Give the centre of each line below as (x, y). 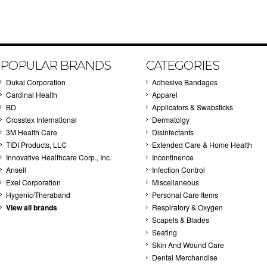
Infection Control (178, 170)
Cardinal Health (32, 94)
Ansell (16, 170)
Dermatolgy (171, 119)
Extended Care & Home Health (202, 145)
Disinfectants (173, 132)
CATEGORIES (183, 65)
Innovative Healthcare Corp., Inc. (59, 157)
